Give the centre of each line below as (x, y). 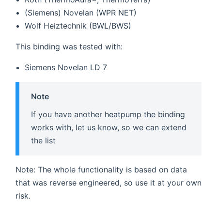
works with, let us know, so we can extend (109, 127)
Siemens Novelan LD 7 (66, 67)
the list (43, 140)
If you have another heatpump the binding (108, 114)
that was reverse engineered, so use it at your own (108, 183)
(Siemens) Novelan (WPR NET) (81, 12)
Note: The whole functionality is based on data (101, 170)
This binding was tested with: (69, 46)
